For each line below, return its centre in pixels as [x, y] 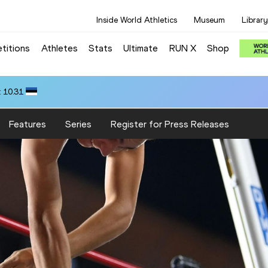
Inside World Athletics [137, 20]
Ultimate [141, 48]
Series [78, 124]
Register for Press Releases [170, 124]
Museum [209, 20]
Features [28, 124]
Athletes [59, 48]
